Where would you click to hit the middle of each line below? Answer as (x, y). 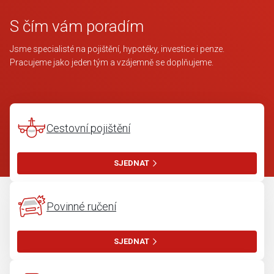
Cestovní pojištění (88, 128)
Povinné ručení (81, 206)
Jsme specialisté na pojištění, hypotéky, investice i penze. (117, 49)
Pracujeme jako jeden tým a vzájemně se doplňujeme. (112, 62)
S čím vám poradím (77, 26)
